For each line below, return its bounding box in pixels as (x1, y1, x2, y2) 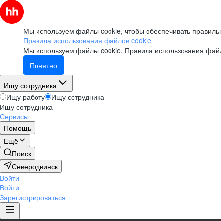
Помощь (4, 123, 31, 133)
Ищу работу (6, 92, 45, 102)
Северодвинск (12, 161, 58, 171)
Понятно (30, 60, 57, 70)
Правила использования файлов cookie (23, 36, 151, 45)
